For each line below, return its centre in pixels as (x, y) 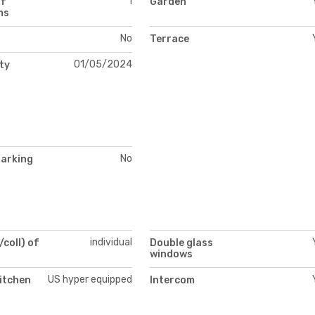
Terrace (169, 39)
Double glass (181, 243)
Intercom (172, 281)
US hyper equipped (90, 280)
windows (171, 255)
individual (111, 243)
